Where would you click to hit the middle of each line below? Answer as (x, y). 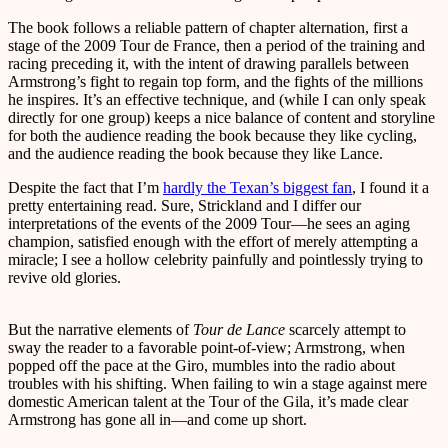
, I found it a (390, 187)
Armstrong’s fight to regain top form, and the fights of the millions (215, 81)
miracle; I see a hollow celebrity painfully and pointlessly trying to (215, 259)
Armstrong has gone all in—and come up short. (157, 419)
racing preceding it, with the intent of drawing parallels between (208, 63)
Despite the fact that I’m (85, 187)
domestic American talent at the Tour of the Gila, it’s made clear (208, 401)
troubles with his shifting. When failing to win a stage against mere (217, 383)
